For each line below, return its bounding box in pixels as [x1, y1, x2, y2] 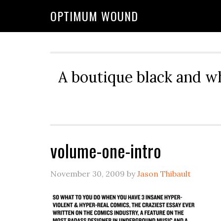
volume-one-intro [50, 137, 161, 163]
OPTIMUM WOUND [50, 7, 138, 25]
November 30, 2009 [50, 169, 125, 179]
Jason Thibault [137, 169, 191, 179]
